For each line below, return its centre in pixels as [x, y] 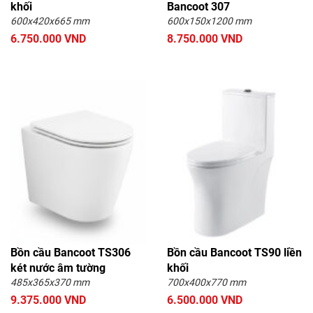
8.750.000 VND [205, 39]
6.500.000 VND [205, 300]
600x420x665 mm [50, 21]
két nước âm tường [58, 268]
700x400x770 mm [206, 283]
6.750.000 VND [48, 39]
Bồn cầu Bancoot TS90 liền [234, 253]
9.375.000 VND [48, 300]
